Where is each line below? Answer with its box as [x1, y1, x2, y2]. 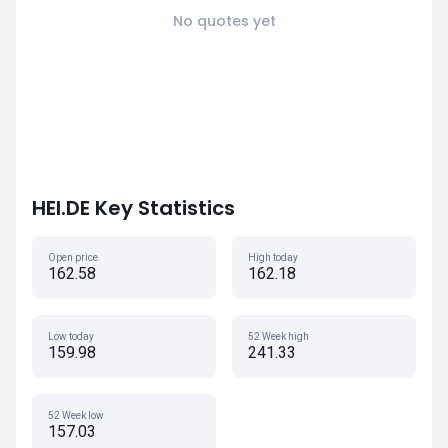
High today [248, 252, 298, 263]
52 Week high [248, 331, 309, 342]
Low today [48, 331, 94, 342]
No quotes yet [172, 11, 276, 31]
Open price [48, 252, 98, 263]
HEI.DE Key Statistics [32, 194, 235, 222]
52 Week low [48, 410, 104, 421]
